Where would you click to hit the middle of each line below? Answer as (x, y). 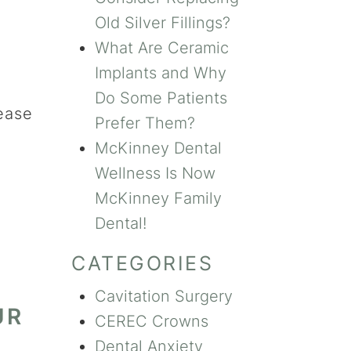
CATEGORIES (142, 264)
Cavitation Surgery (164, 297)
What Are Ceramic (162, 48)
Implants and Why (161, 73)
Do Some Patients (161, 98)
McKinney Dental (158, 148)
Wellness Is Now (155, 174)
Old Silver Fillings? (163, 23)
